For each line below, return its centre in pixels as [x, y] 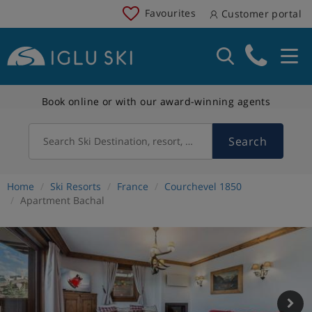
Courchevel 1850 [203, 186]
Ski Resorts [76, 186]
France [133, 186]
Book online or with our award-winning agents [156, 101]
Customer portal [260, 14]
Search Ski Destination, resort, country [132, 141]
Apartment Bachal [62, 200]
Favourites [171, 13]
